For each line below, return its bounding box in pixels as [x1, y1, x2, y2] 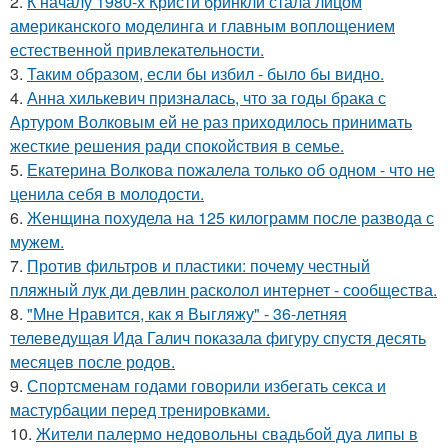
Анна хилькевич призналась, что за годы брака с [27, 86, 386, 109]
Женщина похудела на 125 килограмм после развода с [27, 206, 434, 229]
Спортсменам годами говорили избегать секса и [27, 374, 386, 397]
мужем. [10, 230, 64, 253]
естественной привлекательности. [10, 38, 264, 61]
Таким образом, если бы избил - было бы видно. [27, 62, 384, 85]
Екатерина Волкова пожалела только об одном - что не [27, 158, 435, 181]
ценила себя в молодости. [10, 182, 204, 205]
